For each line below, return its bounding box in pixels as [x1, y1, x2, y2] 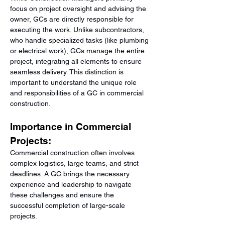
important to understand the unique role [10, 78, 139, 86]
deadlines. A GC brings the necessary [10, 170, 132, 178]
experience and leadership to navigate [10, 180, 134, 188]
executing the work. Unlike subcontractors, [10, 26, 146, 34]
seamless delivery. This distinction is [10, 68, 126, 76]
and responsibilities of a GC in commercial [10, 89, 146, 97]
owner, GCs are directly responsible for [10, 15, 136, 23]
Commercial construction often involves [10, 149, 137, 157]
